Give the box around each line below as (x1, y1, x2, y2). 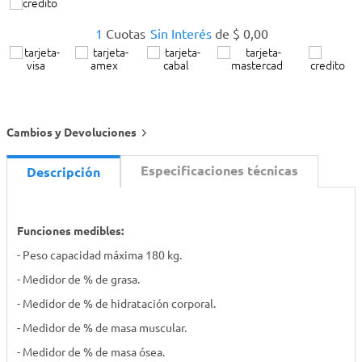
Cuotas (106, 27, 145, 42)
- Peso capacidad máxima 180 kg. (17, 249, 182, 263)
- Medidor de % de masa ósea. (17, 346, 165, 360)
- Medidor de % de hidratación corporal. (17, 297, 216, 311)
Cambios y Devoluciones (6, 126, 137, 140)
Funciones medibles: (17, 225, 124, 238)
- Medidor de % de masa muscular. (17, 322, 187, 335)
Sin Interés (150, 27, 212, 42)
